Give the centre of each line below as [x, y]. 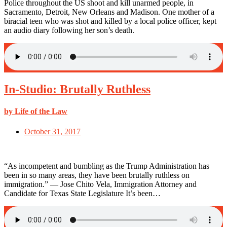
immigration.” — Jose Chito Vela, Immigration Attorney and [100, 184]
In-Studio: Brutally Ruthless [77, 89]
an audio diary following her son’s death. [69, 30]
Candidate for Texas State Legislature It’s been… [82, 193]
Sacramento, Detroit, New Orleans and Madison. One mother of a [109, 12]
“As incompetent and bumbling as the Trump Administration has [107, 166]
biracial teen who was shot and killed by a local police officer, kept [110, 21]
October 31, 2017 [52, 131]
